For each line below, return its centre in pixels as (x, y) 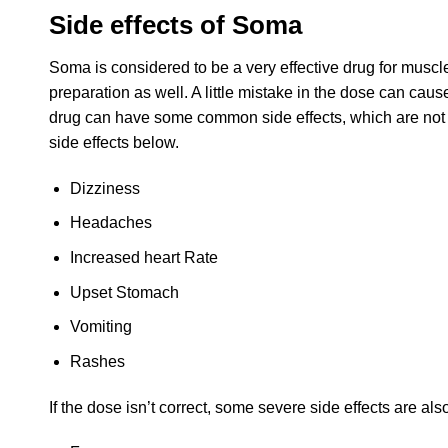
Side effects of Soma (175, 25)
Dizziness (104, 188)
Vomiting (100, 327)
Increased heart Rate (143, 257)
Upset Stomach (124, 292)
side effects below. (114, 142)
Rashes (97, 361)
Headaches (110, 223)
